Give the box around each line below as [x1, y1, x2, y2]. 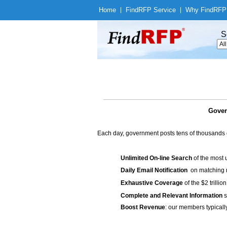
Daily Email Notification [121, 167, 187, 174]
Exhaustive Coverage [121, 179, 183, 186]
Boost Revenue [121, 204, 165, 211]
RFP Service [138, 6, 176, 14]
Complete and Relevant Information [121, 192, 222, 199]
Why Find [185, 6, 213, 14]
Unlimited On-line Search [121, 155, 192, 162]
